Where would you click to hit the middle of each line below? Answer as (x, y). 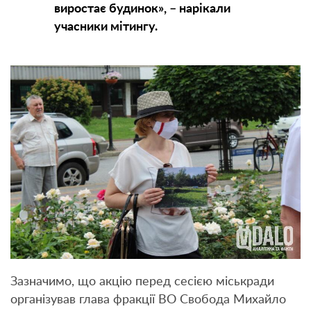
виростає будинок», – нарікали (142, 9)
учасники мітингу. (106, 27)
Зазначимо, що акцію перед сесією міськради (142, 281)
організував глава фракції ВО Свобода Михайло (148, 300)
